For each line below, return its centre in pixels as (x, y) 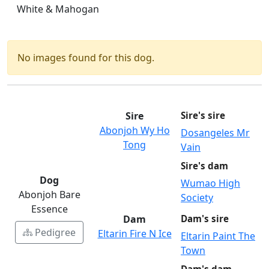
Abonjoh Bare (49, 195)
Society (197, 198)
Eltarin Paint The (218, 236)
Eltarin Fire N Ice (134, 234)
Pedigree (55, 233)
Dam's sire (205, 219)
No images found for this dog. (86, 58)
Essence (49, 209)
